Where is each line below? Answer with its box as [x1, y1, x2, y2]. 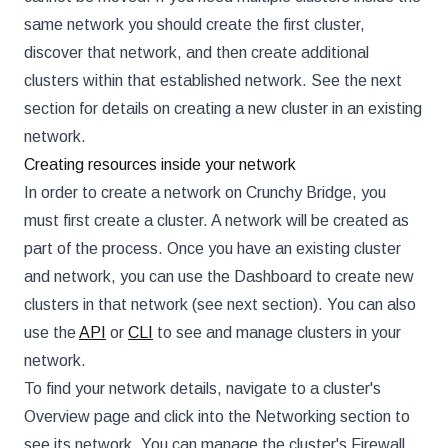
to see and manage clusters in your [153, 323, 401, 341]
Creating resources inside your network [24, 155, 296, 173]
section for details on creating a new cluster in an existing [24, 99, 422, 117]
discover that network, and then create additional [24, 43, 369, 61]
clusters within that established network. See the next [24, 71, 402, 89]
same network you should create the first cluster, [24, 15, 365, 33]
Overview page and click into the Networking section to [24, 407, 410, 425]
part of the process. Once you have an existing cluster [24, 239, 401, 257]
